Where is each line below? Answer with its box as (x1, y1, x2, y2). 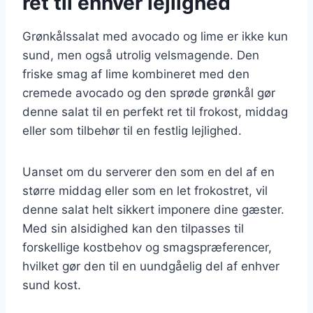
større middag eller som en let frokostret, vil (22, 183, 268, 198)
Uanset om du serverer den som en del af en (22, 164, 275, 179)
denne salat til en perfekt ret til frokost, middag (22, 104, 288, 119)
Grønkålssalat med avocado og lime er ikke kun (22, 29, 288, 43)
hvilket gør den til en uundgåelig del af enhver (22, 259, 279, 273)
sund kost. (22, 277, 81, 292)
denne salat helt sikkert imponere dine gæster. (22, 202, 284, 217)
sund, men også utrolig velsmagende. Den (22, 48, 259, 62)
